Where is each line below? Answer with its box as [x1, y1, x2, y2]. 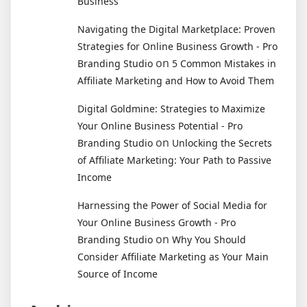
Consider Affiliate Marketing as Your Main [77, 249, 269, 263]
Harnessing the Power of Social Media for [77, 198, 267, 212]
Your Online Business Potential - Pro [77, 119, 243, 132]
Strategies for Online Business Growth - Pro [77, 39, 278, 53]
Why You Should [172, 232, 246, 246]
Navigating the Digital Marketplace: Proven [77, 22, 275, 36]
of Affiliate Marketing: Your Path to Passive [77, 153, 271, 167]
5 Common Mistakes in [172, 56, 276, 70]
